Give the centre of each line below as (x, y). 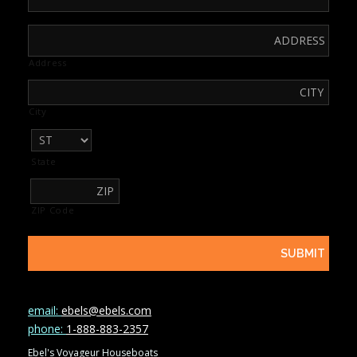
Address (48, 63)
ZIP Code (53, 210)
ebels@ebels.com (106, 310)
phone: (47, 328)
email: (45, 310)
